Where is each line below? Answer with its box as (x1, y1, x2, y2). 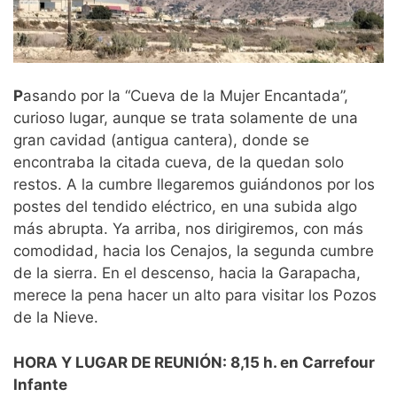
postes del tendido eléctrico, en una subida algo (13, 198, 357, 216)
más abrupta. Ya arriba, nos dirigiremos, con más (13, 220, 363, 238)
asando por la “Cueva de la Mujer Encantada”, (23, 87, 348, 105)
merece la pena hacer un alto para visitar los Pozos (13, 286, 377, 305)
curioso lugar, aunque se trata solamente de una (13, 109, 358, 128)
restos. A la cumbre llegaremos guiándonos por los (13, 175, 375, 194)
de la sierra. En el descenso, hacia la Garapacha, (13, 264, 361, 283)
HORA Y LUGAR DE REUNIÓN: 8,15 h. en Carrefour (13, 353, 375, 371)
